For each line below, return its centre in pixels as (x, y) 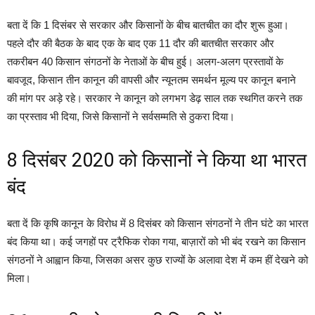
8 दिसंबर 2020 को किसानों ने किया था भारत (157, 160)
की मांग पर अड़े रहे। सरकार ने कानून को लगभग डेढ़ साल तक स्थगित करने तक (155, 98)
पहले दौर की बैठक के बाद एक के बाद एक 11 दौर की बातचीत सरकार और (141, 43)
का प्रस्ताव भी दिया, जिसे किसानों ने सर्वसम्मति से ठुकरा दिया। (121, 116)
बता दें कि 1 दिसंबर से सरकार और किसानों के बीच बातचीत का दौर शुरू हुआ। (148, 25)
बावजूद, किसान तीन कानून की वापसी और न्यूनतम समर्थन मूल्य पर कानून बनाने (152, 80)
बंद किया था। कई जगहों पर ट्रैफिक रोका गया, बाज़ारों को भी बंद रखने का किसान (156, 242)
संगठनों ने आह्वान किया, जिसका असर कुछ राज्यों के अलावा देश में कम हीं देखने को (157, 260)
